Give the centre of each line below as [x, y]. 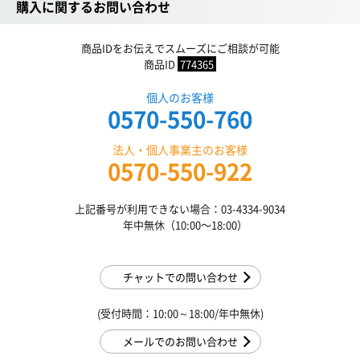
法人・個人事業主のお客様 [180, 150]
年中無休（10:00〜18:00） [180, 225]
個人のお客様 [180, 98]
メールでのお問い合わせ [180, 342]
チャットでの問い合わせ [180, 277]
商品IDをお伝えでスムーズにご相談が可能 [180, 48]
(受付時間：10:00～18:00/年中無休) [180, 313]
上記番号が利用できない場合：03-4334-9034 [180, 209]
